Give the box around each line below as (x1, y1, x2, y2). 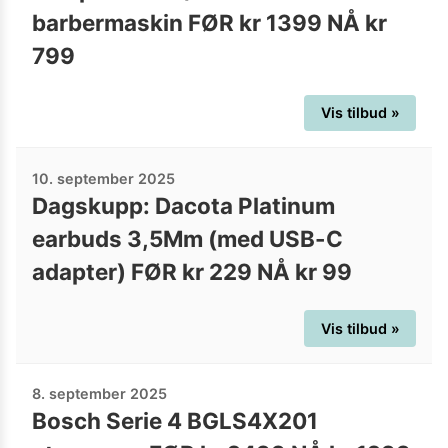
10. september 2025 (32, 169, 175, 187)
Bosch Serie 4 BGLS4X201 (32, 407, 318, 435)
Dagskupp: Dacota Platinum (32, 191, 335, 219)
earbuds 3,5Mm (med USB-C (32, 224, 343, 252)
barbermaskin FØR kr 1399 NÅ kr (32, 9, 387, 37)
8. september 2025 (32, 385, 167, 403)
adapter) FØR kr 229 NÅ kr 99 (32, 257, 352, 285)
